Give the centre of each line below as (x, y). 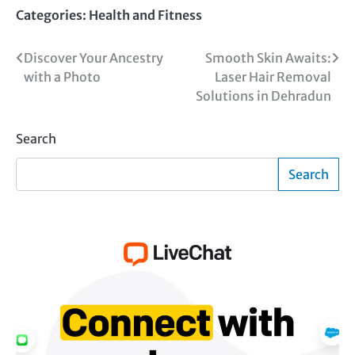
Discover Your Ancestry (94, 57)
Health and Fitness (145, 15)
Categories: (52, 15)
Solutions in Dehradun (263, 95)
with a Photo (62, 76)
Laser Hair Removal (273, 76)
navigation (63, 90)
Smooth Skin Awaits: (268, 57)
